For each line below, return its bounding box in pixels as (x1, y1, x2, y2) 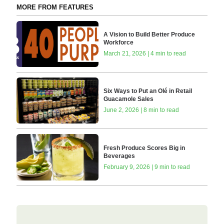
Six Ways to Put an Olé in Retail (103, 87, 192, 95)
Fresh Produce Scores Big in (103, 144, 185, 151)
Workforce (103, 38, 134, 46)
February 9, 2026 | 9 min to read (103, 163, 190, 170)
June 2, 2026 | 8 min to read (103, 106, 179, 114)
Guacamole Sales (103, 95, 154, 103)
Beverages (103, 152, 135, 159)
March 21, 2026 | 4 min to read (103, 49, 186, 57)
